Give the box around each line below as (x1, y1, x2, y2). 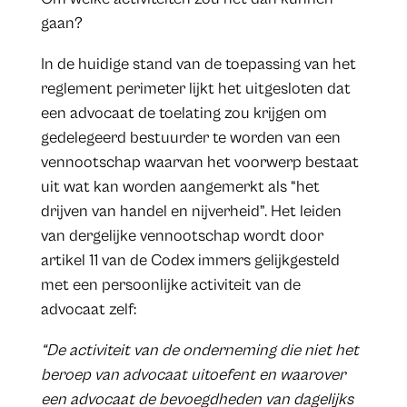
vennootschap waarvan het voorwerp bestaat (40, 153, 359, 173)
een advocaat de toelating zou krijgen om (40, 104, 327, 124)
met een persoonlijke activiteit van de (40, 275, 301, 295)
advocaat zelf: (40, 300, 136, 320)
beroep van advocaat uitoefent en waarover (40, 365, 345, 385)
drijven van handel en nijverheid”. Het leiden (40, 202, 342, 222)
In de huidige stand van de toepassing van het (40, 55, 356, 74)
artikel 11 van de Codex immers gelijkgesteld (40, 251, 340, 271)
